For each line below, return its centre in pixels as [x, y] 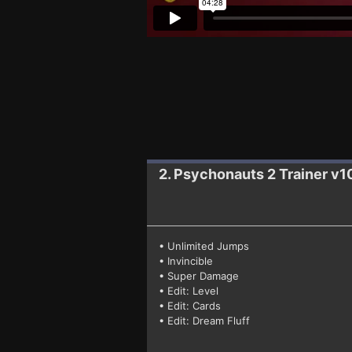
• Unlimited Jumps [204, 246]
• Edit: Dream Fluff [204, 320]
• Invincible [186, 260]
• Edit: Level [189, 290]
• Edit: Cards [190, 305]
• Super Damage [199, 275]
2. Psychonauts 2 [217, 174]
